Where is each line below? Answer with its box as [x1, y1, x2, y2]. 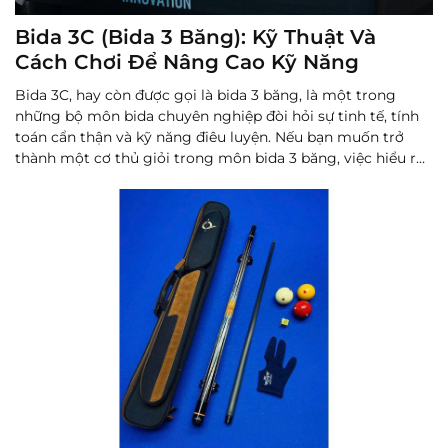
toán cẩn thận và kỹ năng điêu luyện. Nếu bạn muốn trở [15, 128, 404, 147]
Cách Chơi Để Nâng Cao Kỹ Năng [15, 50, 359, 75]
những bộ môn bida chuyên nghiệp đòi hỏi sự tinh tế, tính [15, 107, 419, 126]
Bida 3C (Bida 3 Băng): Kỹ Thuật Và [15, 25, 376, 50]
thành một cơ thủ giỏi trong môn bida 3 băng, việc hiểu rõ [15, 149, 425, 168]
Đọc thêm [15, 191, 88, 210]
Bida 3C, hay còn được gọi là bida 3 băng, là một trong [15, 86, 396, 105]
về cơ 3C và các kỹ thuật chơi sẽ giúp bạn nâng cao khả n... [15, 170, 423, 189]
